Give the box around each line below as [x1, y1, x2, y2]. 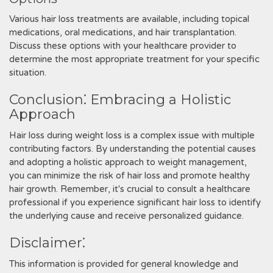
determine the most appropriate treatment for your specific [9, 54, 260, 65]
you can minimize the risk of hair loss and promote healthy [9, 170, 250, 181]
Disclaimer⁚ [9, 235, 85, 251]
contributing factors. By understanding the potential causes [9, 143, 256, 154]
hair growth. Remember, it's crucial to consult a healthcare [9, 183, 250, 194]
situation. [9, 67, 46, 78]
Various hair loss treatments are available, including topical [9, 13, 249, 24]
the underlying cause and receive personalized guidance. [9, 210, 244, 221]
